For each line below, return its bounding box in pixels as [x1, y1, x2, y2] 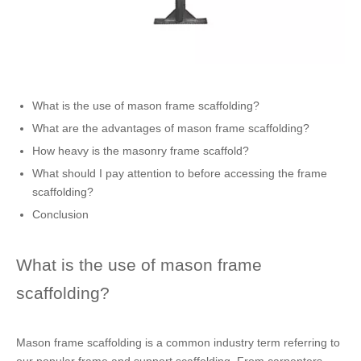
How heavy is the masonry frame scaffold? [32, 144, 252, 157]
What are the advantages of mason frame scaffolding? [32, 122, 309, 135]
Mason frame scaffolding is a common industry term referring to [16, 336, 340, 349]
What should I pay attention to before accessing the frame [32, 167, 327, 180]
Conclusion [32, 208, 89, 221]
